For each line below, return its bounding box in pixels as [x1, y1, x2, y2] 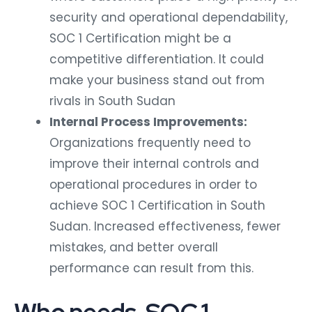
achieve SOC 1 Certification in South [49, 196, 265, 214]
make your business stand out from [49, 71, 265, 88]
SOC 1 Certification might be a [49, 29, 231, 47]
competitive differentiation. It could [49, 50, 264, 68]
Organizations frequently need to [49, 134, 251, 151]
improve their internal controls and [49, 155, 259, 172]
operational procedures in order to [49, 175, 257, 193]
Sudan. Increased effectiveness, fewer [49, 217, 281, 235]
